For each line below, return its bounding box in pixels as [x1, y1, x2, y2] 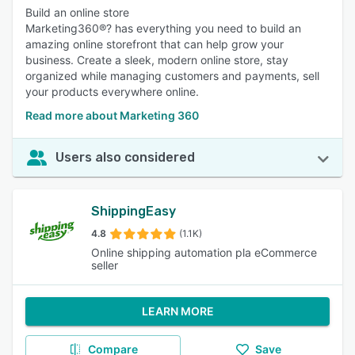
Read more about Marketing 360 [25, 109, 199, 122]
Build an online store [25, 6, 129, 19]
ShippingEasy [91, 204, 177, 219]
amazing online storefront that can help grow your [25, 37, 284, 51]
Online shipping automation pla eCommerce [91, 246, 318, 259]
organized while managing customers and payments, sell [25, 69, 319, 82]
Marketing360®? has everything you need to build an [25, 21, 301, 35]
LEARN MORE [141, 304, 214, 318]
